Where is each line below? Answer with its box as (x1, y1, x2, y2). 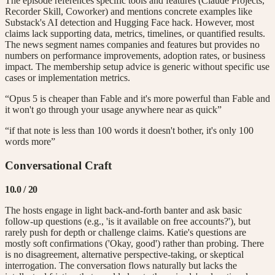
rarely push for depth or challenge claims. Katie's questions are (5, 227, 246, 238)
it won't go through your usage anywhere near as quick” (5, 104, 222, 115)
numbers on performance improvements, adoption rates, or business (5, 50, 265, 61)
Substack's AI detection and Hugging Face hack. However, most (5, 17, 254, 28)
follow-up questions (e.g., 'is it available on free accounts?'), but (5, 215, 250, 227)
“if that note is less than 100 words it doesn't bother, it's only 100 (5, 125, 254, 136)
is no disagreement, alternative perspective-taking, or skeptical (5, 249, 244, 260)
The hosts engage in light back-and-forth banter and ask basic (5, 204, 242, 215)
